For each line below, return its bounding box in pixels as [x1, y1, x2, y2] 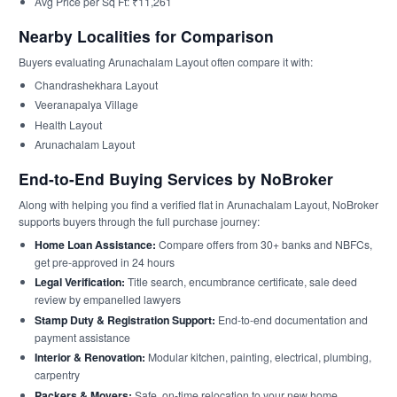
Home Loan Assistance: [34, 236, 156, 253]
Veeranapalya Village [34, 97, 138, 113]
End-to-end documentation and [214, 311, 368, 327]
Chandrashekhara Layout [34, 76, 158, 92]
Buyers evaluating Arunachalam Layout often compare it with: [19, 53, 313, 69]
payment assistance [34, 329, 130, 345]
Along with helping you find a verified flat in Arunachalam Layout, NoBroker [19, 196, 378, 212]
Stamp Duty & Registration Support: [34, 311, 215, 328]
